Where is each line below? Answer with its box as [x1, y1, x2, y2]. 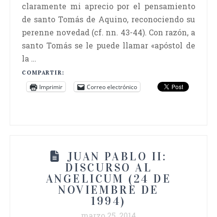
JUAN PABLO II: [67, 149, 167, 163]
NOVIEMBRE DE [58, 183, 159, 197]
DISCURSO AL [64, 160, 153, 174]
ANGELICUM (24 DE [46, 171, 171, 186]
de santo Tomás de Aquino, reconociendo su [22, 14, 195, 25]
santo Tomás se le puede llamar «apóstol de [22, 40, 195, 51]
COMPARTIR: [22, 69, 64, 77]
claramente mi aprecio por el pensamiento [22, 1, 195, 12]
